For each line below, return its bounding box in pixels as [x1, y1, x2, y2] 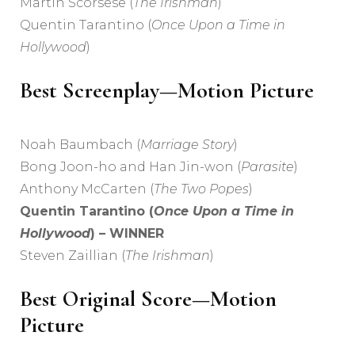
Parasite [241, 158, 294, 174]
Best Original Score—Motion [20, 284, 277, 312]
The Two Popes [154, 181, 249, 197]
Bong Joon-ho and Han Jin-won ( [20, 158, 241, 174]
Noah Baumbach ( [20, 136, 140, 152]
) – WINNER [90, 225, 164, 241]
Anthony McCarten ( [20, 181, 154, 197]
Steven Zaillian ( [20, 247, 125, 263]
